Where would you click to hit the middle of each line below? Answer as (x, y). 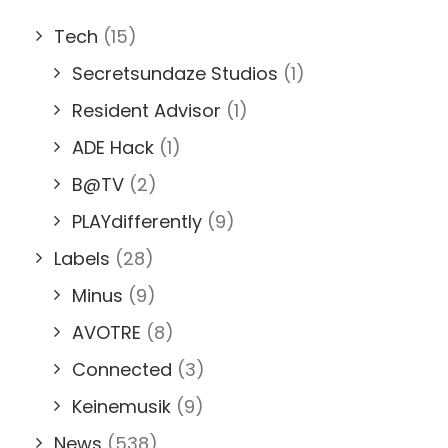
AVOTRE (106, 332)
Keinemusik (121, 406)
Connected (122, 369)
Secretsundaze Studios (175, 73)
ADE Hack (113, 147)
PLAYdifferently (137, 221)
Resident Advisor (146, 110)
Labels (82, 258)
